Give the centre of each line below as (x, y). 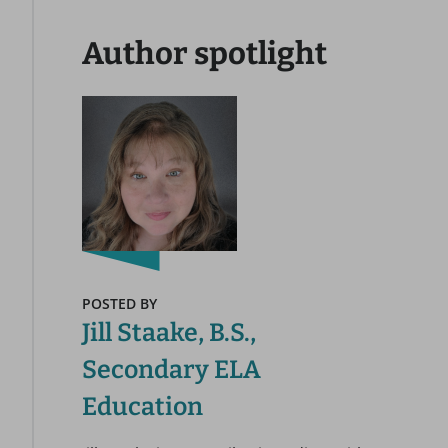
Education (142, 407)
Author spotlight (204, 53)
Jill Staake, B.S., (169, 333)
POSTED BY (119, 303)
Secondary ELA (171, 370)
